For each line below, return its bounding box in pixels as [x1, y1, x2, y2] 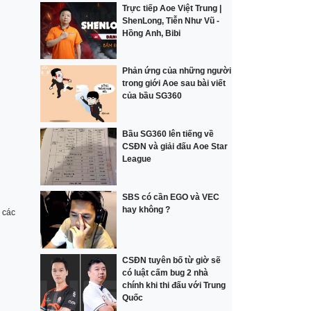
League [122, 154, 152, 165]
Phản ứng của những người [122, 66, 232, 76]
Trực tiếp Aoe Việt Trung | [122, 3, 222, 13]
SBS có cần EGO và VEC [122, 192, 220, 202]
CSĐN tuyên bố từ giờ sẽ [122, 255, 221, 265]
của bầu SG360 [122, 91, 183, 101]
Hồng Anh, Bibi [122, 28, 181, 38]
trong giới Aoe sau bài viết [122, 78, 226, 89]
